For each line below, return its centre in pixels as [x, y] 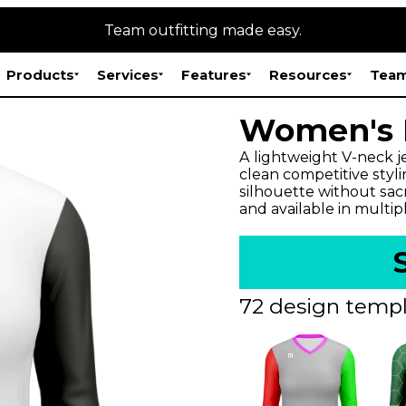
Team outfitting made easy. [203, 30]
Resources [309, 74]
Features [214, 74]
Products [41, 74]
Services [128, 74]
